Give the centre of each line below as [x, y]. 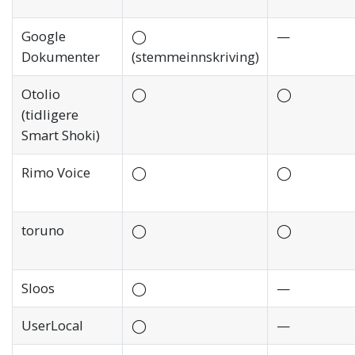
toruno [42, 231]
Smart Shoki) [60, 136]
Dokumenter [60, 57]
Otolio [40, 94]
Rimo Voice [55, 173]
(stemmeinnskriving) [195, 57]
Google [43, 36]
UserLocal [52, 326]
